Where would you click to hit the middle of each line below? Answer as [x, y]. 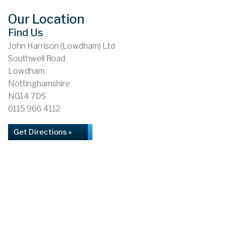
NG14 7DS [27, 96]
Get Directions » [43, 132]
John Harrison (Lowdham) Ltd [62, 46]
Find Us [26, 33]
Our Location [46, 19]
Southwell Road [37, 59]
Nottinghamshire [39, 84]
